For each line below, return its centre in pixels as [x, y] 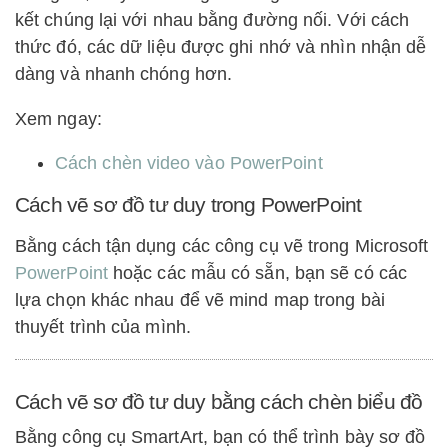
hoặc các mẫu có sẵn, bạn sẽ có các [257, 273]
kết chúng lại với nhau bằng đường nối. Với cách [212, 20]
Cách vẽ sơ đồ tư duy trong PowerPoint [188, 205]
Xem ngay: [58, 118]
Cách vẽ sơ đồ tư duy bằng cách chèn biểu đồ [219, 401]
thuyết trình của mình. [103, 327]
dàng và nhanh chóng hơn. [124, 74]
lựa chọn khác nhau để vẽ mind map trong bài [200, 300]
